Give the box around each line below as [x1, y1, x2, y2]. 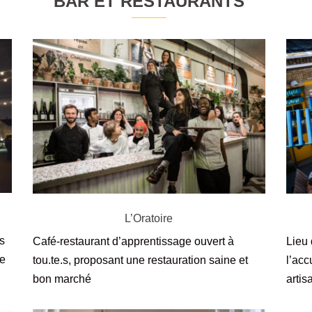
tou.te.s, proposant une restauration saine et [33, 253, 249, 266]
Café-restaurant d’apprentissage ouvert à [33, 235, 235, 247]
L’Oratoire [125, 212, 173, 224]
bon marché [33, 272, 92, 285]
